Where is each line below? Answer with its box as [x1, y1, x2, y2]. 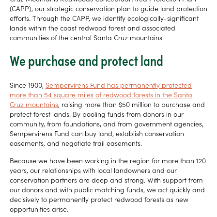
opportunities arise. [10, 204, 68, 214]
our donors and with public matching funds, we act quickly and [10, 185, 205, 195]
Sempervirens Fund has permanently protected [46, 80, 192, 90]
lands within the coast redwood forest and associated [10, 23, 175, 33]
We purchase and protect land [10, 50, 163, 70]
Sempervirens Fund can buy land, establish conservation [10, 128, 184, 139]
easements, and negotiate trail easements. [10, 138, 142, 148]
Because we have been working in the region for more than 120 [10, 155, 206, 166]
